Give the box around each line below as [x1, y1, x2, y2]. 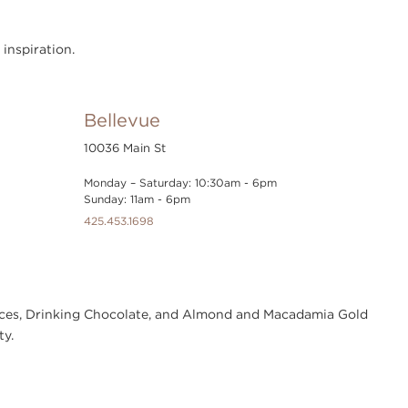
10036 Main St [84, 140, 166, 156]
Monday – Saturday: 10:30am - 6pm [84, 176, 277, 189]
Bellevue [84, 108, 160, 131]
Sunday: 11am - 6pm [84, 192, 190, 206]
